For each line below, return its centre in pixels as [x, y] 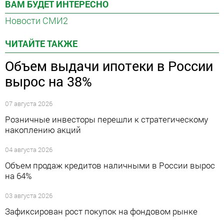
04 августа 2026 [29, 149]
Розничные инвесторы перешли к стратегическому [106, 119]
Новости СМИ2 [36, 20]
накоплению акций [43, 129]
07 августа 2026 [29, 103]
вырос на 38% [48, 81]
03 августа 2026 [29, 195]
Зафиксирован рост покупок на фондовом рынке [101, 211]
